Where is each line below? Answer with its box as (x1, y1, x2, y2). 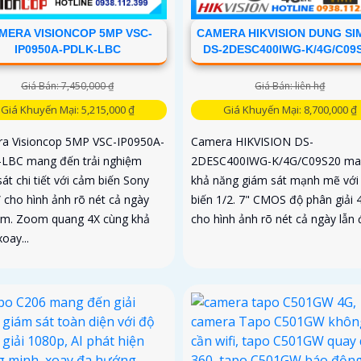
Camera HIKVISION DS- (190, 134, 313, 150)
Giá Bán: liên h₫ (255, 79, 326, 93)
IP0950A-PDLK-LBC (14, 43, 121, 56)
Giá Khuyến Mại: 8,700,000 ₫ (222, 102, 357, 118)
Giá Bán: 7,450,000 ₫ (21, 79, 114, 93)
